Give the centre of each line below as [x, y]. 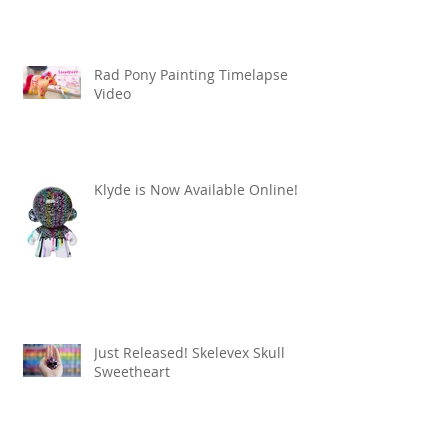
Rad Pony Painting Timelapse [191, 75]
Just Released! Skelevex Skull [189, 353]
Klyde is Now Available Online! [196, 190]
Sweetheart [132, 372]
